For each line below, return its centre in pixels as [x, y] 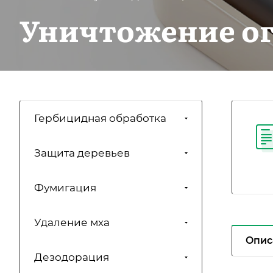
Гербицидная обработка [100, 119]
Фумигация [65, 188]
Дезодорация [72, 257]
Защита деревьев [82, 153]
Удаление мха [72, 223]
